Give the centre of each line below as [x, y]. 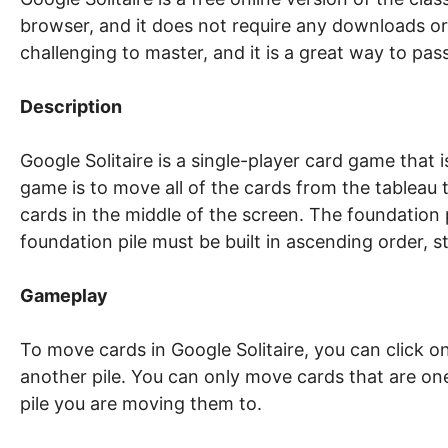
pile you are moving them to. [141, 403]
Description [71, 106]
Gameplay [64, 295]
